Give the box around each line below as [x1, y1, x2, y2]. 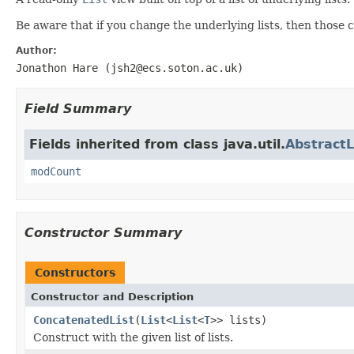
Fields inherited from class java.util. [29, 136, 285, 152]
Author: [16, 44, 57, 56]
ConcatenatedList [33, 313, 134, 326]
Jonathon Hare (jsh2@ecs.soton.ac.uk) [16, 61, 243, 74]
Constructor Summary [24, 224, 182, 240]
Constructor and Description [31, 290, 194, 303]
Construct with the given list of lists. [33, 330, 233, 344]
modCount [31, 164, 81, 178]
